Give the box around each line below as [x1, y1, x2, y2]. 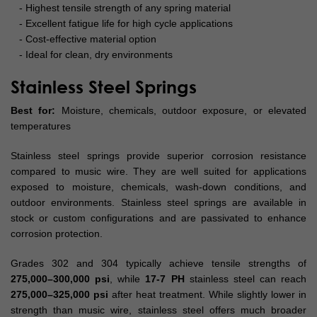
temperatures [11, 121, 71, 132]
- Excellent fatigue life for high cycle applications [11, 18, 233, 29]
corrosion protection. [11, 229, 103, 239]
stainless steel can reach [184, 274, 306, 284]
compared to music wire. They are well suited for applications [11, 166, 306, 177]
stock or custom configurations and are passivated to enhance [11, 213, 306, 224]
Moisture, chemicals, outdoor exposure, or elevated [55, 105, 307, 116]
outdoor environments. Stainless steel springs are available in [11, 197, 306, 208]
